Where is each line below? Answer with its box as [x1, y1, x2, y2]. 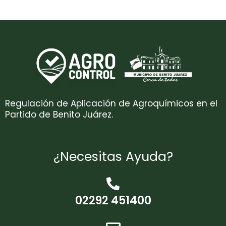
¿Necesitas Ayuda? [53, 147, 173, 165]
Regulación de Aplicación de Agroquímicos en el [5, 97, 217, 110]
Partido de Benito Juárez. [5, 108, 113, 121]
